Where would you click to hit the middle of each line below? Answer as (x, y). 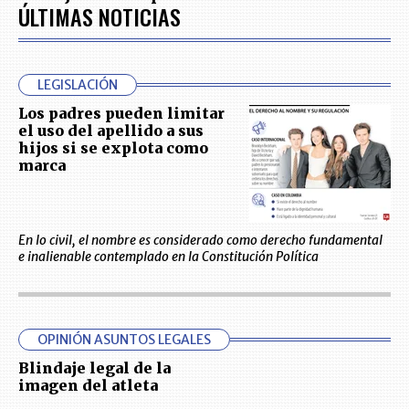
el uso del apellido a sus (111, 131)
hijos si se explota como (113, 148)
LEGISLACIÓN (78, 85)
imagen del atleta (88, 386)
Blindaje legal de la (94, 368)
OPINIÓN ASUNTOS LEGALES (124, 340)
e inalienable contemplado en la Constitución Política (168, 257)
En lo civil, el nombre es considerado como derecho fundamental (200, 241)
